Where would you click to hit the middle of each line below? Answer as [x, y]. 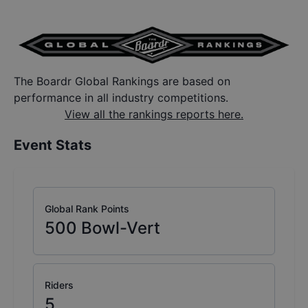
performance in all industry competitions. [121, 98]
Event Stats [53, 145]
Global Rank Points [87, 209]
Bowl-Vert [121, 228]
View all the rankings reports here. [154, 114]
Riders [59, 285]
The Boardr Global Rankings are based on [122, 81]
